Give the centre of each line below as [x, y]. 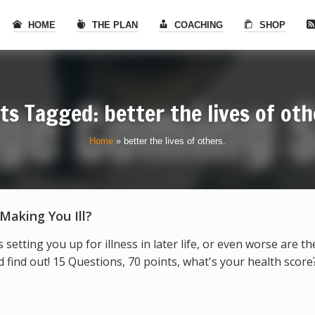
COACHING [197, 25]
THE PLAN [114, 25]
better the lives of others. [175, 141]
